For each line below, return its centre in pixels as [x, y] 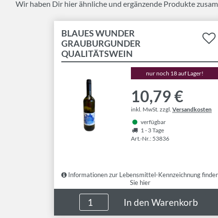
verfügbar [153, 122]
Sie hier [140, 182]
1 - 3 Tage [152, 130]
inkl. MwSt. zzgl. [152, 109]
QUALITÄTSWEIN [97, 54]
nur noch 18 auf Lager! [175, 73]
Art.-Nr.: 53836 [150, 138]
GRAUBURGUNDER [101, 44]
